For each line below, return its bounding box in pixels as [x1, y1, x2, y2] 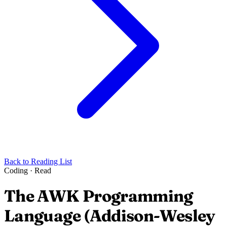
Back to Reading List [4, 157, 72, 166]
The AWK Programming [4, 186, 193, 206]
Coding [4, 166, 30, 175]
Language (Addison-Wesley [4, 206, 215, 226]
